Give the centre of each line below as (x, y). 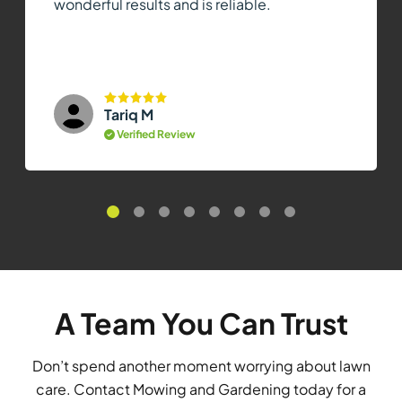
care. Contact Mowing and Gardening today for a (201, 389)
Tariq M (129, 114)
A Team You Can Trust (201, 323)
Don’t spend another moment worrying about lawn (201, 366)
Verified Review (155, 134)
